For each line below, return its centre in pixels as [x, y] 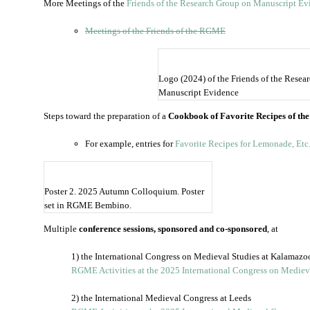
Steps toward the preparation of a [106, 116]
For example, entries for [130, 144]
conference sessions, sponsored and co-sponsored [173, 229]
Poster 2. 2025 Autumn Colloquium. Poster [124, 191]
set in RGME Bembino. [88, 205]
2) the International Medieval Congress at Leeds [161, 298]
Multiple [61, 229]
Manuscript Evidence [198, 92]
